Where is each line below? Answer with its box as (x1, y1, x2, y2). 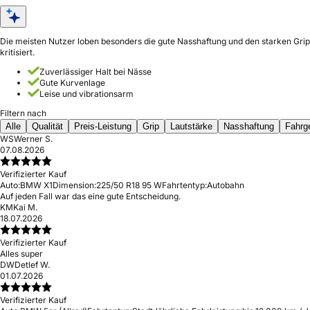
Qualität (32, 121, 63, 131)
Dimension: (53, 180, 96, 190)
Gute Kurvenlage (39, 77, 105, 88)
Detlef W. (15, 259, 50, 270)
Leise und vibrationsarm (39, 89, 134, 99)
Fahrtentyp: (162, 180, 207, 190)
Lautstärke (170, 121, 212, 131)
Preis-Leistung (74, 121, 131, 131)
